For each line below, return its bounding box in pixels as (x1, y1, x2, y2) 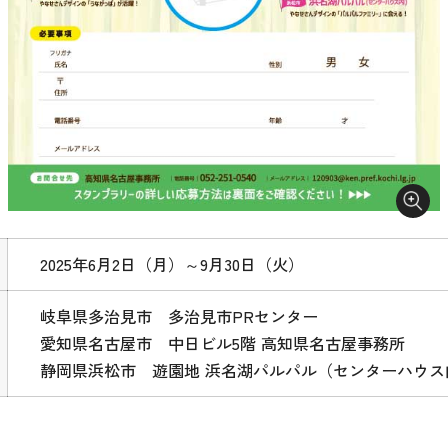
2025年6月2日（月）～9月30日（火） (40, 252, 305, 277)
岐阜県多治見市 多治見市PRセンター (40, 304, 319, 329)
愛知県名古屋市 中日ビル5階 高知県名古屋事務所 (40, 331, 406, 356)
